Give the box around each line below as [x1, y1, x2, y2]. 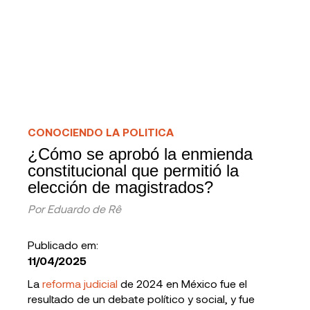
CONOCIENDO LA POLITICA [28, 125, 174, 138]
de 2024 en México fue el [118, 277, 247, 290]
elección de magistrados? [28, 178, 213, 197]
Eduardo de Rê [47, 202, 121, 215]
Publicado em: [28, 238, 98, 251]
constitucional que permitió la [28, 161, 239, 180]
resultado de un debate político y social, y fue [28, 292, 255, 305]
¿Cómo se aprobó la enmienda [28, 145, 253, 163]
